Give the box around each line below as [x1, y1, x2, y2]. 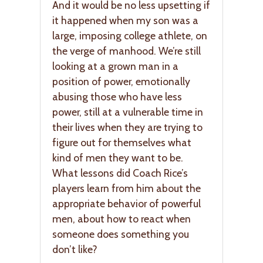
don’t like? [52, 242, 97, 255]
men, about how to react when [52, 212, 191, 225]
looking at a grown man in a [52, 59, 178, 72]
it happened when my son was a [52, 14, 198, 26]
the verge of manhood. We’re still [52, 44, 201, 57]
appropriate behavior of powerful [52, 197, 201, 210]
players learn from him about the [52, 181, 201, 194]
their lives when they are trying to [52, 120, 203, 133]
